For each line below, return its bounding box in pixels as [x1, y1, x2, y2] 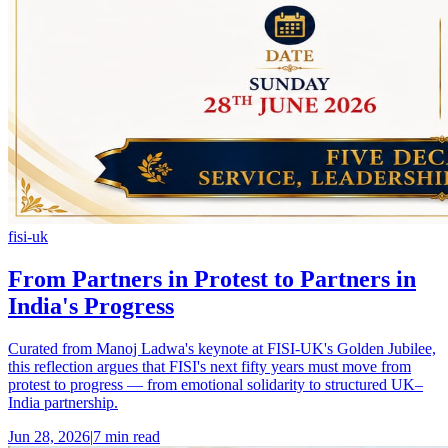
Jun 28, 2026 [8, 427, 90, 445]
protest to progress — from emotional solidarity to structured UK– [8, 375, 423, 393]
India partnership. [8, 393, 118, 411]
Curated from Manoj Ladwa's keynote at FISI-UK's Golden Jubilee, [8, 339, 436, 357]
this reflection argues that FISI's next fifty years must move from [8, 357, 411, 375]
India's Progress [8, 292, 174, 319]
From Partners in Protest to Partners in [8, 265, 416, 292]
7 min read [93, 427, 160, 445]
